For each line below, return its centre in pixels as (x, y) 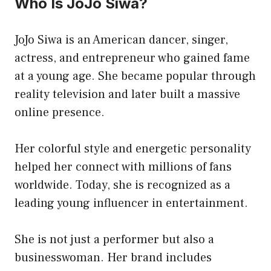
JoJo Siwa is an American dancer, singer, (121, 40)
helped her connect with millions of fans (123, 167)
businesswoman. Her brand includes (113, 257)
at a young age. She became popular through (135, 76)
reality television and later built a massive (127, 94)
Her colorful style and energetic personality (133, 149)
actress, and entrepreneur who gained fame (132, 58)
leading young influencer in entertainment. (131, 203)
